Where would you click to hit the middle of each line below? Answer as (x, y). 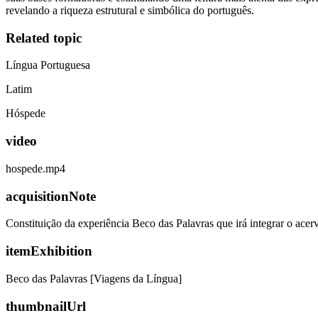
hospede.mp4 (35, 168)
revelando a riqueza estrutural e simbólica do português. (130, 11)
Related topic (44, 38)
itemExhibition (49, 251)
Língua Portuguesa (48, 65)
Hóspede (26, 114)
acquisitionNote (51, 196)
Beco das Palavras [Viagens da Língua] (94, 278)
